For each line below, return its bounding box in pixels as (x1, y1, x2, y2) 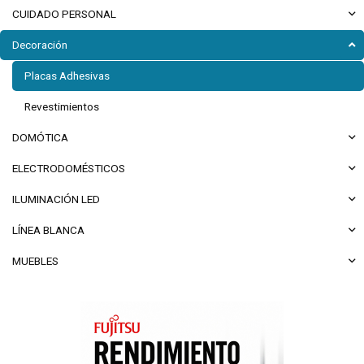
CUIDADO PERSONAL (12, 7, 116, 20)
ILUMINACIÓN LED (12, 193, 100, 206)
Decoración (12, 38, 67, 51)
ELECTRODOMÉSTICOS (12, 162, 125, 175)
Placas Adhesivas (24, 69, 110, 82)
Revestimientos (24, 100, 99, 113)
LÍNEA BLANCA (12, 223, 84, 236)
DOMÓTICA (12, 131, 68, 144)
